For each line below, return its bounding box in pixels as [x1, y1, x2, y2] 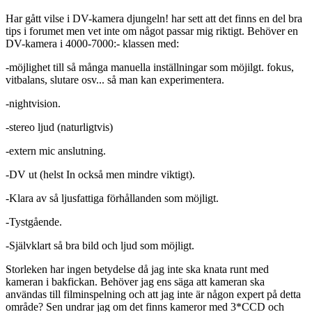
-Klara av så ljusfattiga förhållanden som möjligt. [6, 192, 219, 205]
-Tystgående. [6, 216, 62, 228]
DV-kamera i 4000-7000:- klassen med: [6, 38, 179, 50]
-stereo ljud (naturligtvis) [6, 121, 113, 134]
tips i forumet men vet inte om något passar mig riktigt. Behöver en [6, 25, 298, 38]
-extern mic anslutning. [6, 145, 106, 157]
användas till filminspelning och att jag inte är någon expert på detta [6, 288, 301, 301]
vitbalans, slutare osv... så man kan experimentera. [6, 74, 224, 86]
